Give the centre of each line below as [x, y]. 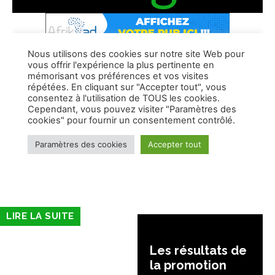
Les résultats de [198, 251]
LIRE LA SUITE [40, 216]
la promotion [188, 265]
